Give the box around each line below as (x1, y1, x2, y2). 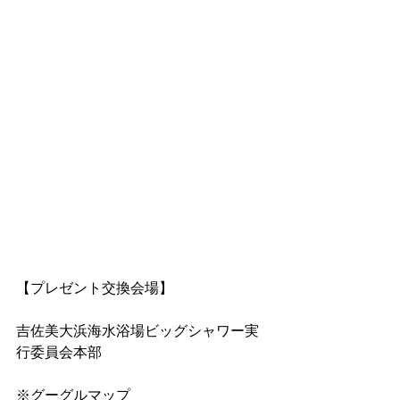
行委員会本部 (16, 345, 102, 361)
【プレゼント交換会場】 (16, 280, 173, 296)
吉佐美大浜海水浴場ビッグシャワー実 (16, 323, 259, 339)
